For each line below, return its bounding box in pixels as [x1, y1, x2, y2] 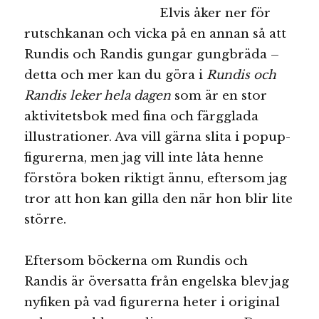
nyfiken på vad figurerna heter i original [24, 295, 281, 310]
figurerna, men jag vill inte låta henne [24, 150, 264, 165]
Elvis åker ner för [159, 5, 271, 21]
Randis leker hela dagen [24, 88, 172, 103]
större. [24, 211, 67, 227]
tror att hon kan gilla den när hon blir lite [24, 191, 293, 206]
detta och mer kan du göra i [24, 67, 207, 83]
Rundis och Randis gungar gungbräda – [24, 46, 280, 62]
